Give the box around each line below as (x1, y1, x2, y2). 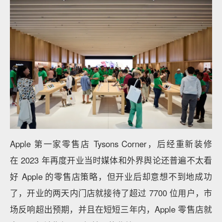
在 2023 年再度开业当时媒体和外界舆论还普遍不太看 (10, 154, 212, 166)
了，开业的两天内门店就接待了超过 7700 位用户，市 (10, 186, 212, 199)
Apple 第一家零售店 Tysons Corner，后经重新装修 (10, 137, 212, 150)
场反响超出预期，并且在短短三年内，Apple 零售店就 (10, 203, 212, 215)
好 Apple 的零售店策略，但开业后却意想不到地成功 (10, 170, 212, 182)
